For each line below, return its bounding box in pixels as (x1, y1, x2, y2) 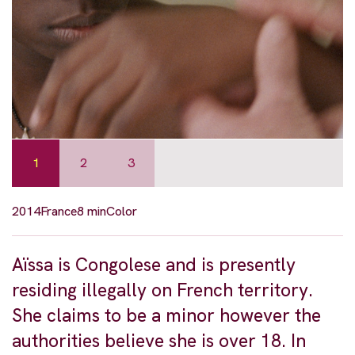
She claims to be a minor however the (12, 303, 321, 327)
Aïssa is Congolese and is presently (12, 252, 296, 277)
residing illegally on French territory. (12, 277, 313, 302)
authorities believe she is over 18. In (12, 328, 306, 353)
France (40, 202, 77, 219)
